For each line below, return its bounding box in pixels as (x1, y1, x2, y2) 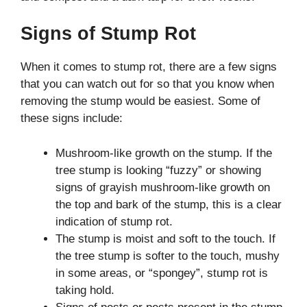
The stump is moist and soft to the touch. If (56, 232, 275, 245)
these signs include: (21, 112, 123, 125)
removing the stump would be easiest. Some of (21, 95, 260, 108)
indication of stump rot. (56, 214, 173, 228)
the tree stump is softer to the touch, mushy (56, 249, 280, 262)
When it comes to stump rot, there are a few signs (21, 60, 277, 74)
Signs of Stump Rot (21, 23, 196, 45)
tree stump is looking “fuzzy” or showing (56, 163, 261, 177)
